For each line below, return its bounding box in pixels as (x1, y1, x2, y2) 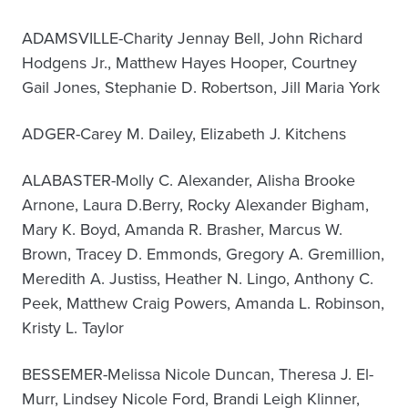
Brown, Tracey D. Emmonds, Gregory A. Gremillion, (22, 242, 384, 266)
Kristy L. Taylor (22, 316, 124, 340)
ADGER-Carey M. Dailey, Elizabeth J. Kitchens (22, 122, 346, 146)
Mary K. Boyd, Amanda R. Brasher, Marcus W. (22, 218, 342, 241)
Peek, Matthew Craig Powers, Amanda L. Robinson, (22, 291, 384, 315)
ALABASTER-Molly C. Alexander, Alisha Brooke (22, 168, 355, 192)
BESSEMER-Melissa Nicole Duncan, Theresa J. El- (22, 362, 373, 386)
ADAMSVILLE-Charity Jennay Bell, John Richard (22, 26, 362, 50)
